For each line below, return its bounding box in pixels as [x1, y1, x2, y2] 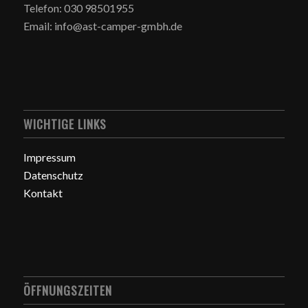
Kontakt [23, 186, 63, 199]
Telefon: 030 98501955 [23, 1, 134, 15]
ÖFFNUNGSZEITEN [23, 281, 112, 300]
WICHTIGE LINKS [23, 114, 107, 133]
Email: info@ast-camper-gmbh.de [23, 19, 182, 33]
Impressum [23, 150, 76, 164]
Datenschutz [23, 168, 83, 181]
